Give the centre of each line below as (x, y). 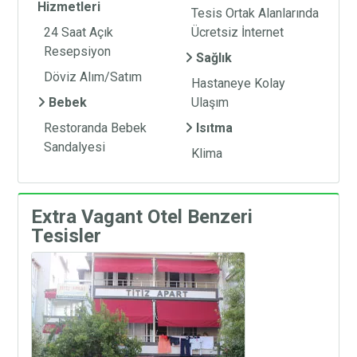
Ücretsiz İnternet (237, 32)
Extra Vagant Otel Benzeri (142, 216)
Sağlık (214, 57)
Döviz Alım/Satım (93, 76)
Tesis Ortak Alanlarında (255, 13)
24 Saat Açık (79, 32)
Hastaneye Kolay (238, 83)
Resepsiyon (78, 51)
